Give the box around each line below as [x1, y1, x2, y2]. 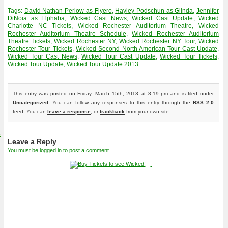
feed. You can [13, 109, 47, 115]
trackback [100, 109, 125, 115]
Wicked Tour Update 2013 [67, 61, 138, 67]
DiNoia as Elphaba [8, 15, 65, 21]
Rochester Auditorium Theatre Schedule [8, 31, 126, 37]
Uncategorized [13, 100, 48, 105]
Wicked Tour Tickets [160, 53, 217, 60]
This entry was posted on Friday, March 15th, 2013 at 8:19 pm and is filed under [13, 91, 214, 96]
